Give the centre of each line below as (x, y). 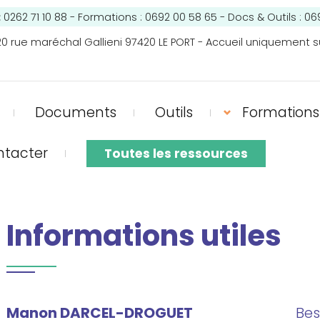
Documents (76, 113)
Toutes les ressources (176, 153)
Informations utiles (144, 236)
